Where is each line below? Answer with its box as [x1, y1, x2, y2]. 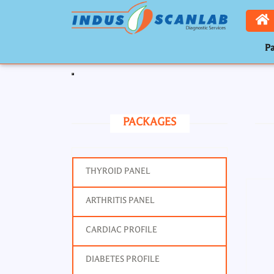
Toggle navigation [72, 75, 144, 86]
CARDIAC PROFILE [86, 225, 157, 234]
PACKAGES [123, 116, 176, 128]
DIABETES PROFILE [86, 254, 160, 264]
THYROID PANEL [86, 166, 150, 176]
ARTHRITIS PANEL [86, 196, 155, 205]
